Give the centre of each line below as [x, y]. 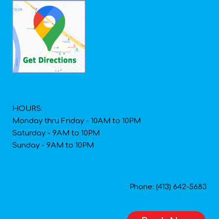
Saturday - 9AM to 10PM [56, 133]
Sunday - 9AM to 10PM [53, 146]
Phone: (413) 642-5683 [168, 187]
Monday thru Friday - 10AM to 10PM [77, 121]
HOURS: [27, 109]
